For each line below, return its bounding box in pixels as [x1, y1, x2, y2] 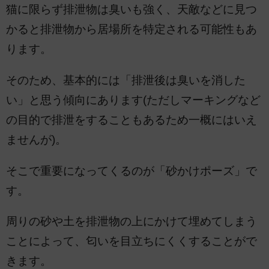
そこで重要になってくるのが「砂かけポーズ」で [6, 164, 257, 177]
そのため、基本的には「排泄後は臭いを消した [6, 73, 246, 86]
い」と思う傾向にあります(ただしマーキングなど [6, 93, 261, 106]
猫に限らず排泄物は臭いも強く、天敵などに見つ [6, 3, 257, 16]
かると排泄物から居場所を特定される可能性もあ [6, 23, 257, 36]
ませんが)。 [6, 133, 67, 146]
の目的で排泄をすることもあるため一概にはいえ [6, 113, 257, 126]
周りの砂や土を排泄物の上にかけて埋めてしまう [6, 215, 257, 228]
